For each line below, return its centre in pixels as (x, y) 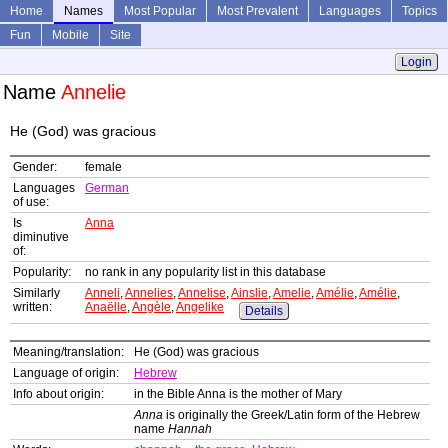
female (103, 167)
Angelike (200, 307)
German (107, 188)
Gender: (35, 167)
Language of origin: (66, 373)
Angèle (151, 307)
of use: (31, 202)
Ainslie (249, 293)
